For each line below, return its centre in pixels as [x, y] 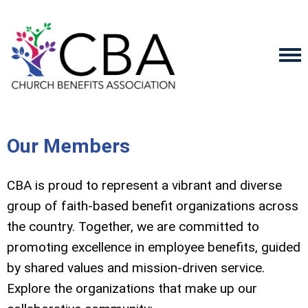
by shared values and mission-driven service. [136, 268]
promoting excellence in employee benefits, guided [154, 247]
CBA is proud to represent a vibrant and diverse [144, 185]
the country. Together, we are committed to [133, 227]
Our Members [68, 146]
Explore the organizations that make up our [132, 288]
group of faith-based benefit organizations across [153, 206]
